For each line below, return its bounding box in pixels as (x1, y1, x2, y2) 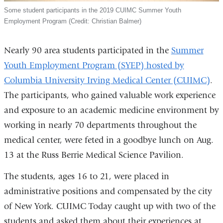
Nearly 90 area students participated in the (3, 45, 171, 56)
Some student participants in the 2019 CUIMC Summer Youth (3, 6, 181, 14)
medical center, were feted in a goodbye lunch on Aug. (3, 134, 214, 145)
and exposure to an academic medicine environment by (3, 105, 219, 115)
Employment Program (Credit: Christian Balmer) (3, 17, 141, 25)
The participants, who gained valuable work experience (3, 90, 216, 101)
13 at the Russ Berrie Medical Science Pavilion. (3, 149, 184, 160)
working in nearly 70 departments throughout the (3, 119, 197, 130)
